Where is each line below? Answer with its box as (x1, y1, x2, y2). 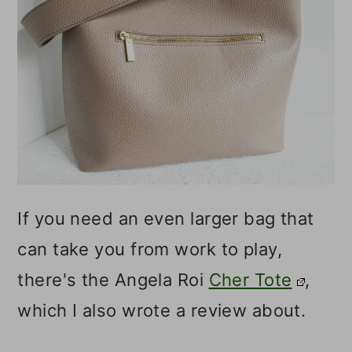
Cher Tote (208, 269, 292, 291)
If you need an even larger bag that (17, 208, 314, 229)
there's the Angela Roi (17, 269, 209, 291)
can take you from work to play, (17, 239, 283, 260)
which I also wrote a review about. (17, 300, 306, 321)
